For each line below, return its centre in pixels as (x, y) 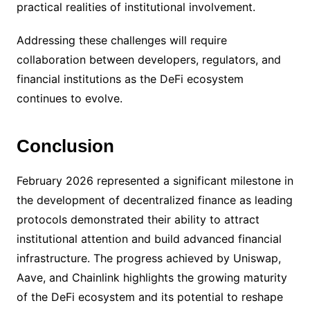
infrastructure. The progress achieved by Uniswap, (148, 258)
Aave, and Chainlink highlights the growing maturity (152, 277)
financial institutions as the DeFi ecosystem (130, 79)
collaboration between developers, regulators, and (148, 60)
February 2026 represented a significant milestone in (155, 181)
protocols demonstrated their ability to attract (138, 219)
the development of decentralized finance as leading (154, 200)
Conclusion (65, 146)
